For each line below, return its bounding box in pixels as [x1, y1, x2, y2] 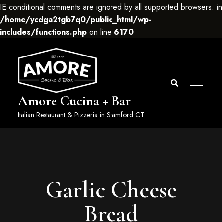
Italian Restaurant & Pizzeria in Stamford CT [17, 110, 144, 120]
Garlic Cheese [45, 175, 177, 205]
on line [87, 26, 114, 38]
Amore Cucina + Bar [17, 92, 131, 110]
